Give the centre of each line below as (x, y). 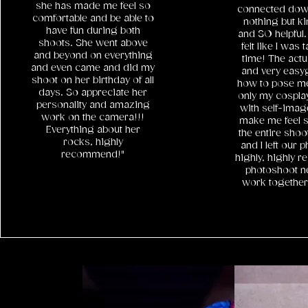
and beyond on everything (93, 56)
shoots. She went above (93, 43)
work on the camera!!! (93, 118)
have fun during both (93, 31)
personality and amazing (93, 105)
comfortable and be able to (93, 19)
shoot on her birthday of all (93, 80)
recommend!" (93, 155)
